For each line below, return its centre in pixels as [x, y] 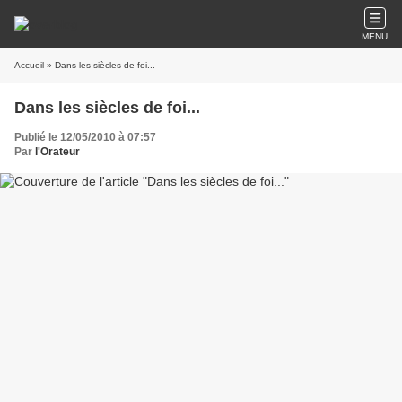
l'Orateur [57, 152]
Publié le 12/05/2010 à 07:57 [85, 137]
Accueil [29, 65]
